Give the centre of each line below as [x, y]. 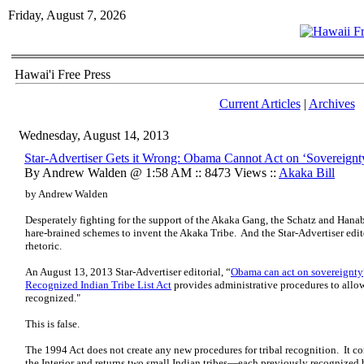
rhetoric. [43, 246]
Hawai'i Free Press [63, 74]
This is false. [52, 324]
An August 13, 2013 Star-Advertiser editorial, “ [128, 272]
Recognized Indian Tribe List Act [98, 285]
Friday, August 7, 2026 [67, 15]
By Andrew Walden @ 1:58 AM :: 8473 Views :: [152, 173]
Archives [331, 104]
